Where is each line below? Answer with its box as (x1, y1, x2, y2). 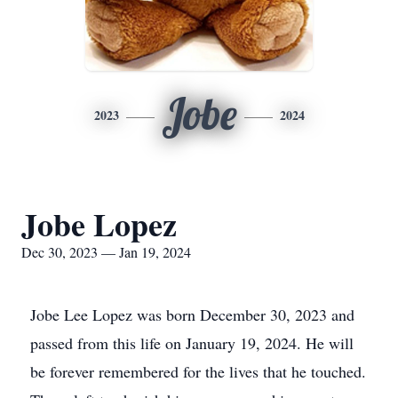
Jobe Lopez (21, 201, 177, 247)
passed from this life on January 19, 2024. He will (30, 332, 354, 354)
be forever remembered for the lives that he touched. (30, 361, 366, 382)
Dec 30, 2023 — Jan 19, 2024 (21, 243, 191, 261)
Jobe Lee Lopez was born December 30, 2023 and (30, 304, 354, 325)
